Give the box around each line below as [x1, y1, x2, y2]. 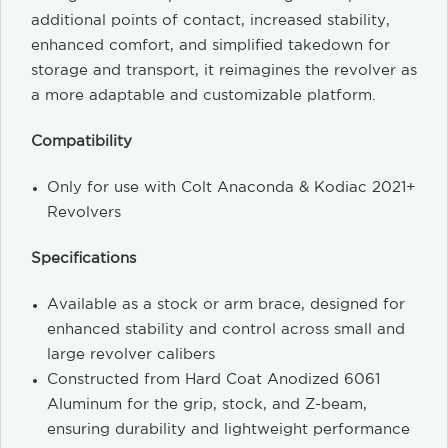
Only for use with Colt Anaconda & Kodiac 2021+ [47, 180, 417, 194]
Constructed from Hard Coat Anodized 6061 [47, 372, 381, 386]
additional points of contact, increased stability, [31, 13, 390, 27]
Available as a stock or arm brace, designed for [47, 297, 406, 311]
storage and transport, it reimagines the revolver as [31, 63, 417, 77]
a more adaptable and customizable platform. [31, 88, 376, 102]
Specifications [31, 251, 136, 265]
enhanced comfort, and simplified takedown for [31, 38, 390, 52]
